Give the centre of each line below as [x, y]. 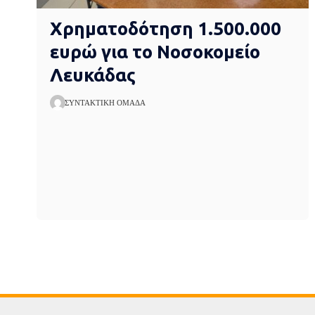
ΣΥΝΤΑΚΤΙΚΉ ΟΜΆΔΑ [105, 102]
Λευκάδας [93, 75]
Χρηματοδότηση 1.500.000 [166, 28]
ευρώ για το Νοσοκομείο [155, 51]
